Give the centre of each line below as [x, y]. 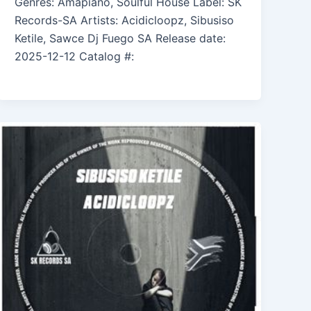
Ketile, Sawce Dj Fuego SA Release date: [120, 39]
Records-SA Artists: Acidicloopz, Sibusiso [125, 20]
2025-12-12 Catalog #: [75, 57]
